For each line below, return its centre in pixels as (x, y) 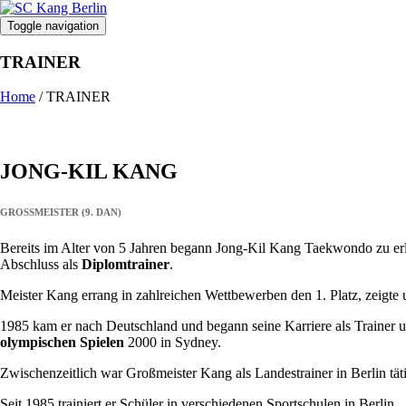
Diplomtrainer (126, 265)
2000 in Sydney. (173, 343)
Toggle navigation (53, 26)
